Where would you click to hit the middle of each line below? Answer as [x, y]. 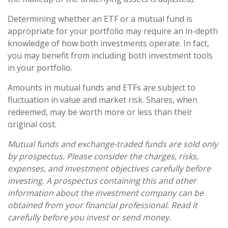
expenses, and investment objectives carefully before [109, 168]
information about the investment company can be [106, 193]
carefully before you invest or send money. [89, 217]
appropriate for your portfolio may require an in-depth [113, 31]
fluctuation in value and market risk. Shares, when [103, 99]
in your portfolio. [40, 67]
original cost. [32, 124]
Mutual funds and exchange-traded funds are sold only [113, 144]
